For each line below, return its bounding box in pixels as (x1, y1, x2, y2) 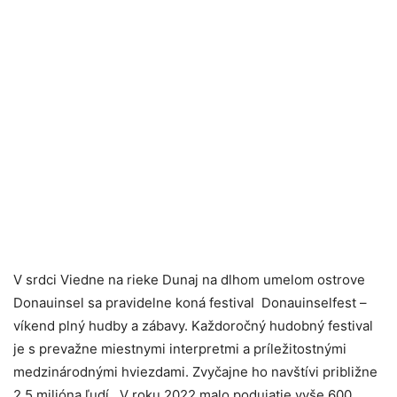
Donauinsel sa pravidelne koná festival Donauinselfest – (13, 294, 370, 312)
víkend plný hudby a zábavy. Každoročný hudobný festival (13, 317, 373, 335)
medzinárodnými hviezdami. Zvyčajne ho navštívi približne (13, 363, 378, 381)
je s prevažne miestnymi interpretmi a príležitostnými (13, 340, 346, 358)
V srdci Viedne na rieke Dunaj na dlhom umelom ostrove (13, 271, 365, 289)
